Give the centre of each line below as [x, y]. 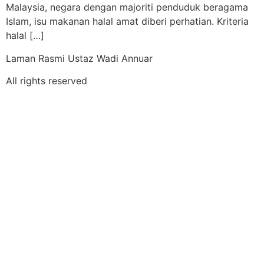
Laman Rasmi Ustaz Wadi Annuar [79, 58]
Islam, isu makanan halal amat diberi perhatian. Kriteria [127, 22]
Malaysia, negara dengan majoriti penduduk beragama [127, 7]
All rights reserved [47, 81]
